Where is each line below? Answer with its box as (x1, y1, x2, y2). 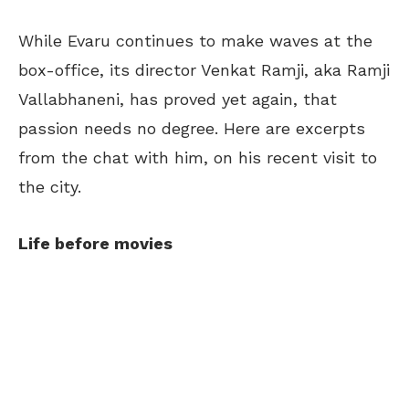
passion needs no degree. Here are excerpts (18, 118, 365, 138)
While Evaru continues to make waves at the (18, 30, 372, 50)
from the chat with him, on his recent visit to (18, 147, 377, 167)
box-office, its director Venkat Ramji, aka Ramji (18, 59, 390, 79)
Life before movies (18, 233, 173, 253)
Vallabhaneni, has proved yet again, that (18, 89, 337, 109)
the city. (18, 176, 81, 196)
